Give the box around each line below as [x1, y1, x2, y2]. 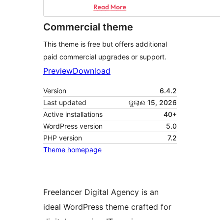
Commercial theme [43, 21, 133, 33]
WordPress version [43, 122, 103, 131]
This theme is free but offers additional [43, 40, 167, 49]
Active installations [43, 110, 103, 119]
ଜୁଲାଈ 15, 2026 [129, 98, 177, 107]
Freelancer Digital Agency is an [43, 187, 159, 197]
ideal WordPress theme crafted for [43, 202, 171, 212]
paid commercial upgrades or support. [43, 53, 166, 61]
